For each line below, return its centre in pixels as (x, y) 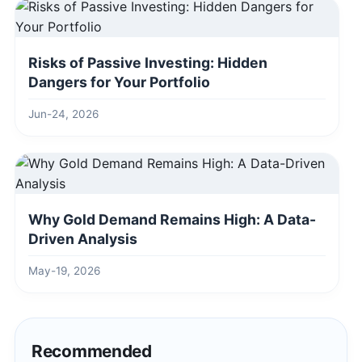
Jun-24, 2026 (63, 114)
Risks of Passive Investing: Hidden (148, 63)
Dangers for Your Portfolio (119, 82)
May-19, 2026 (64, 271)
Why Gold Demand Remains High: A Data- (172, 220)
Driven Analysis (83, 239)
